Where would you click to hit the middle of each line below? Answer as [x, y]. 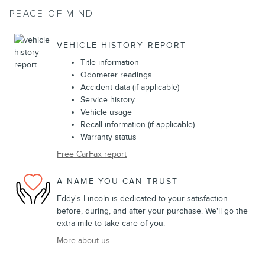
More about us [83, 241]
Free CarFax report [92, 154]
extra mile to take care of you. [111, 224]
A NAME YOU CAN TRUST [117, 181]
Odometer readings [116, 75]
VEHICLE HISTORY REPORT [122, 45]
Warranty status [109, 137]
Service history [108, 100]
